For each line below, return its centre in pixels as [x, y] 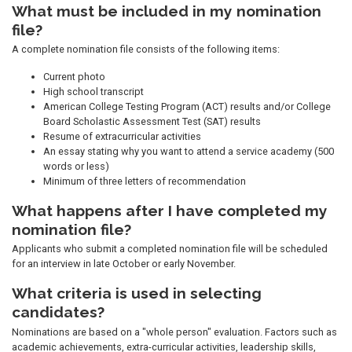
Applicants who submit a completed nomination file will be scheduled [170, 249]
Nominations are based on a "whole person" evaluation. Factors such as [174, 332]
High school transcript [93, 92]
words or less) [76, 167]
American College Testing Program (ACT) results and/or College [187, 107]
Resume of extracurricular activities [122, 137]
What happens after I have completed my [170, 211]
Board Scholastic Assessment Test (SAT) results [152, 122]
